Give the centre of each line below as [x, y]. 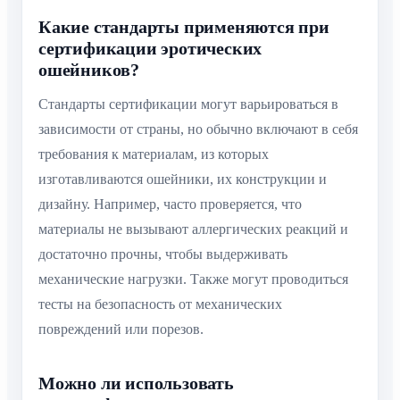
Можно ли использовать [136, 383]
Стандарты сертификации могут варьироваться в [188, 104]
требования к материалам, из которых [154, 154]
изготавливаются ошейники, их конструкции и [183, 179]
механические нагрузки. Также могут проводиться [193, 279]
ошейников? [89, 70]
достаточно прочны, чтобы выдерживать [163, 254]
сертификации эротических [150, 49]
